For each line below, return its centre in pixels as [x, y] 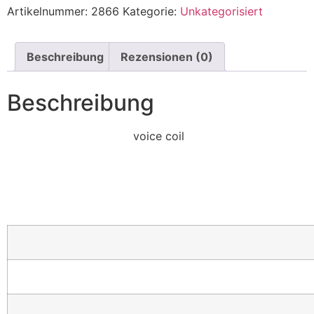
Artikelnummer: [49, 11]
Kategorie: [151, 11]
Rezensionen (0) [167, 56]
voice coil [157, 136]
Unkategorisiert [221, 11]
